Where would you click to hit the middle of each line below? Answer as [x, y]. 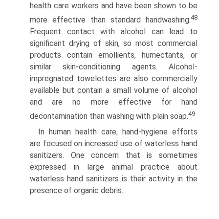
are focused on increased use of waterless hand [114, 144]
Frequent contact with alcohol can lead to [114, 31]
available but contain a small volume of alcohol [114, 90]
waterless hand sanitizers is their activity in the [114, 179]
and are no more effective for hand [114, 102]
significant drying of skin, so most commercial [114, 43]
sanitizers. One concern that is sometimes [114, 155]
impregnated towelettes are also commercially [114, 78]
